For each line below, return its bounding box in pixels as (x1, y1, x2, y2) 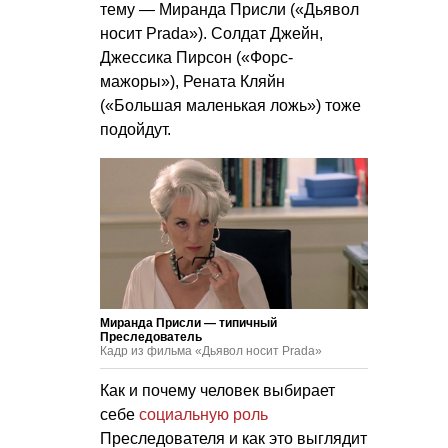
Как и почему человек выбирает (100, 382, 335, 400)
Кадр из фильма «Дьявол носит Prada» (100, 344, 322, 359)
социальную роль (139, 406, 268, 424)
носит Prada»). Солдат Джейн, (100, 25, 323, 43)
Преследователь (100, 330, 202, 345)
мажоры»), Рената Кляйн (100, 73, 285, 91)
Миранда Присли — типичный (100, 316, 277, 331)
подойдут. (100, 121, 171, 139)
